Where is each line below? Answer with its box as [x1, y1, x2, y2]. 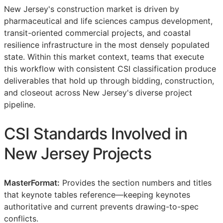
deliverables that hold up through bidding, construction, [4, 76, 214, 86]
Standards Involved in [29, 123, 188, 143]
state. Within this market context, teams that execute [4, 52, 204, 62]
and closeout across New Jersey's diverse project [4, 88, 192, 98]
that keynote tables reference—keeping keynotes [4, 190, 190, 200]
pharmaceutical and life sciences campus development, [4, 16, 213, 26]
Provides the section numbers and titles [60, 178, 212, 188]
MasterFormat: [4, 178, 60, 188]
